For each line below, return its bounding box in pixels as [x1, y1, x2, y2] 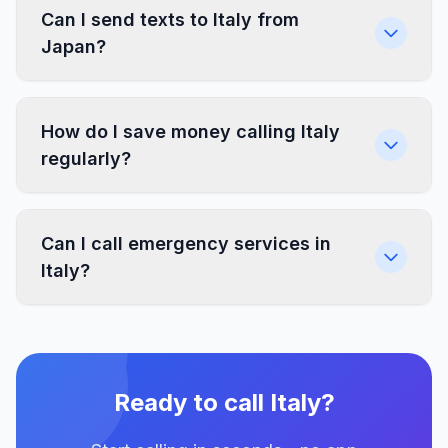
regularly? [41, 148, 131, 169]
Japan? [41, 36, 106, 57]
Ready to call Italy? [113, 388, 335, 417]
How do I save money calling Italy [41, 121, 340, 142]
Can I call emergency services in [41, 233, 331, 254]
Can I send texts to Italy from [41, 9, 299, 30]
